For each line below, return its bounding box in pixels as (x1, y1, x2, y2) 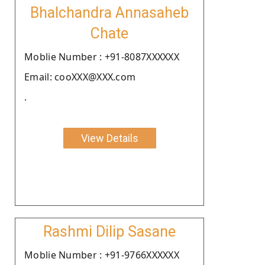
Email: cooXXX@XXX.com (24, 70, 136, 83)
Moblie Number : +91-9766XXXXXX (24, 248, 179, 261)
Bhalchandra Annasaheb (30, 4, 189, 21)
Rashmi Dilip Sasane (43, 222, 176, 240)
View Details (80, 131, 138, 144)
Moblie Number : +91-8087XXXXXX (24, 50, 179, 63)
